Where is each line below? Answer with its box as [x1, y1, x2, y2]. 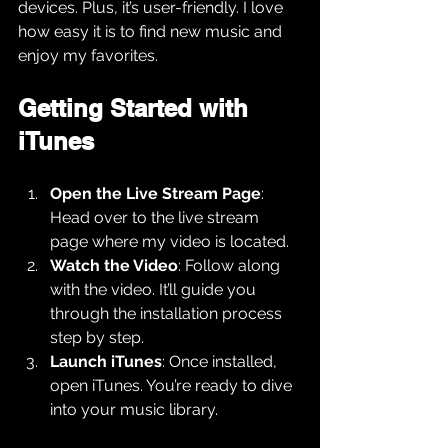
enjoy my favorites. [18, 46, 158, 66]
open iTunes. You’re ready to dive [50, 376, 296, 396]
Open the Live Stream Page [50, 184, 261, 204]
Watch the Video [50, 256, 178, 276]
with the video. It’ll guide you [50, 280, 260, 300]
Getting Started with [18, 94, 255, 123]
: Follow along [178, 256, 284, 276]
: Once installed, [162, 352, 281, 372]
